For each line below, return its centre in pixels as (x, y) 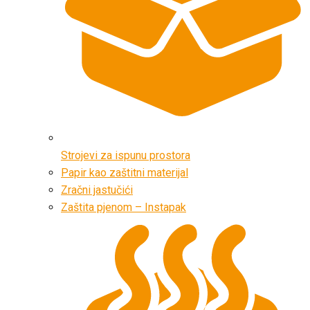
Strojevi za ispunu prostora (126, 155)
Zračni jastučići (97, 190)
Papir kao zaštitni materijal (125, 172)
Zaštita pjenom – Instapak (124, 207)
